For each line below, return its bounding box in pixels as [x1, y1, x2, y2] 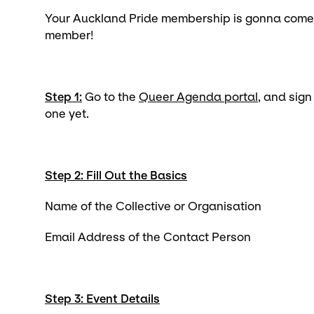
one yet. [45, 107, 89, 121]
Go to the [82, 90, 139, 104]
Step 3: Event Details [45, 292, 160, 306]
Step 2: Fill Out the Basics [45, 168, 187, 183]
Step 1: [45, 90, 82, 104]
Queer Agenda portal [139, 90, 258, 104]
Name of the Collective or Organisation [45, 199, 261, 214]
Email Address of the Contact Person [45, 230, 251, 245]
